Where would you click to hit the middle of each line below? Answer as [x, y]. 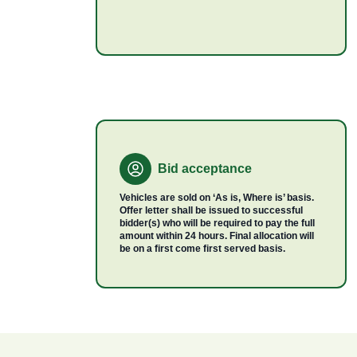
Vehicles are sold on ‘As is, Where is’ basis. [217, 198]
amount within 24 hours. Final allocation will [217, 236]
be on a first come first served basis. [202, 249]
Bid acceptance [205, 169]
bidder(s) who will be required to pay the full [217, 223]
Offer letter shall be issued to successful [211, 210]
